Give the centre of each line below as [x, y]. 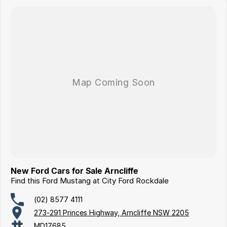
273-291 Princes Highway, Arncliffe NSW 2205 [111, 213]
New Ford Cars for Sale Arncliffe [74, 171]
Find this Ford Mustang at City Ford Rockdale [90, 180]
